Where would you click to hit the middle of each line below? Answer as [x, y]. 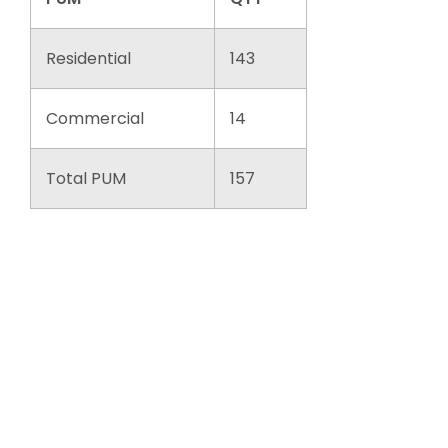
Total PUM [86, 178]
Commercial [95, 118]
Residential [88, 58]
